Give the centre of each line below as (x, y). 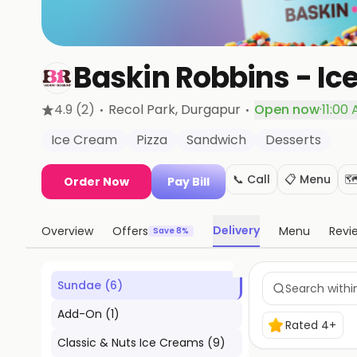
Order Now (96, 182)
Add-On (80, 314)
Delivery (236, 230)
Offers (130, 231)
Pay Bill (188, 182)
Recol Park (142, 110)
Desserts (293, 140)
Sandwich (216, 140)
